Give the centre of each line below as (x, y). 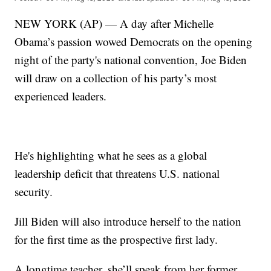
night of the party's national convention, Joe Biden (131, 60)
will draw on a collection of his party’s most (116, 78)
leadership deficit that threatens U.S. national (117, 174)
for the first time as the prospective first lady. (116, 240)
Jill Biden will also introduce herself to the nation (128, 221)
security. (34, 192)
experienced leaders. (61, 96)
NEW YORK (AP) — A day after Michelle (114, 24)
